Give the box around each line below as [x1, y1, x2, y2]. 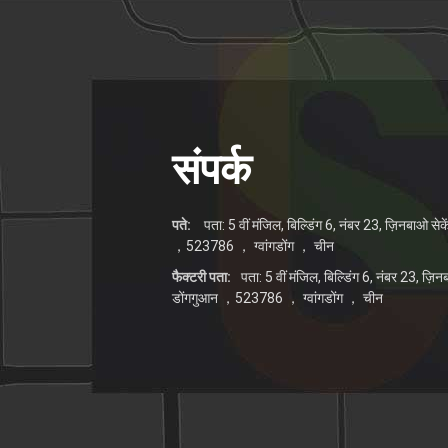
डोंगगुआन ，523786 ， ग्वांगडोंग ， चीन [172, 290, 383, 306]
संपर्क [172, 145, 251, 194]
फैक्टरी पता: [172, 269, 231, 285]
